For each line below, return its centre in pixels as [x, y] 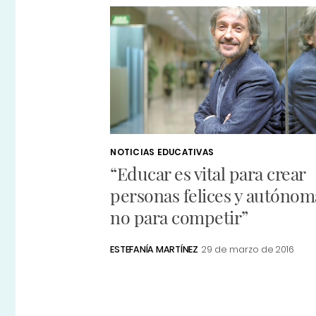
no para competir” [179, 217]
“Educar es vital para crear [208, 174]
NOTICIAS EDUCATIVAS [162, 152]
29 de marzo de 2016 [248, 250]
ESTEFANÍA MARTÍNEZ [154, 250]
